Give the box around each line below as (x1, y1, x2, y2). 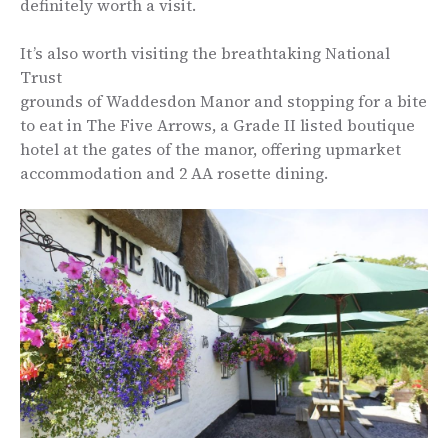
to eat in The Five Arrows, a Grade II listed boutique (20, 113, 415, 136)
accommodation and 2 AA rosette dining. (20, 161, 328, 184)
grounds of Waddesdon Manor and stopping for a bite (20, 89, 427, 112)
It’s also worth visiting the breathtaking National (20, 41, 390, 64)
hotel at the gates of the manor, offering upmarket (20, 137, 401, 160)
